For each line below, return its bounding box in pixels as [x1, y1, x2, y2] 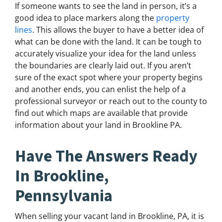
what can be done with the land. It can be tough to [15, 36, 202, 48]
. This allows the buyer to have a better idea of [32, 24, 204, 36]
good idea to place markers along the [15, 12, 156, 24]
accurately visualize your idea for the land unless [15, 48, 196, 59]
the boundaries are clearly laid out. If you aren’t [15, 60, 191, 71]
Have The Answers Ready [15, 145, 198, 168]
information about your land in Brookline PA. [15, 119, 182, 131]
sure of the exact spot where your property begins [15, 72, 203, 83]
